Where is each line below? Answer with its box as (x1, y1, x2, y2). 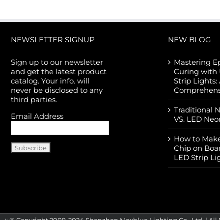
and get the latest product (10, 67, 107, 77)
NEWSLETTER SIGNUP (10, 35, 95, 45)
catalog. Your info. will (10, 76, 89, 86)
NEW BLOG (167, 35, 211, 45)
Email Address (10, 111, 63, 121)
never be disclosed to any (10, 85, 103, 95)
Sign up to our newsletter (10, 57, 103, 67)
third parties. (10, 95, 57, 105)
